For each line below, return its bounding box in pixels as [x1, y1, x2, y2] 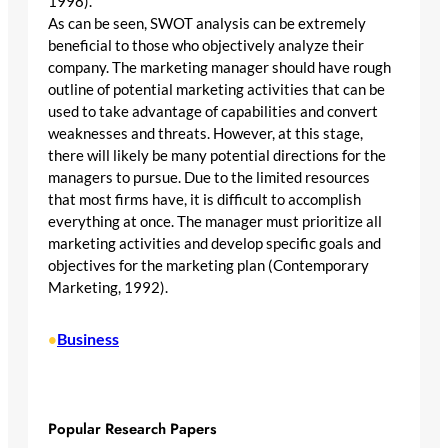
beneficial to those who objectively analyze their [48, 36, 364, 54]
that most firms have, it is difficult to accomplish [48, 190, 361, 208]
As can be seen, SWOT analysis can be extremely [48, 14, 366, 32]
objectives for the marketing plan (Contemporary [48, 256, 369, 274]
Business [57, 329, 119, 349]
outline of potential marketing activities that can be [48, 80, 385, 98]
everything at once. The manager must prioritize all [48, 212, 382, 230]
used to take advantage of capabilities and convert [48, 102, 378, 120]
